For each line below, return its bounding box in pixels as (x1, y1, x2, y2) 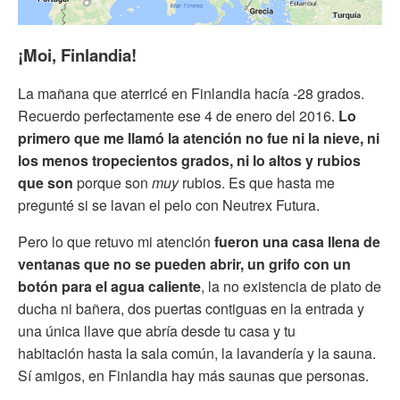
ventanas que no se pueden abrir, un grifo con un (18, 254, 351, 275)
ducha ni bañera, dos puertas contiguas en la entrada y (18, 298, 364, 320)
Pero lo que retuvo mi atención (18, 231, 214, 253)
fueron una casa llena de (214, 231, 380, 253)
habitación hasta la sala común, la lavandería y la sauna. (18, 343, 376, 364)
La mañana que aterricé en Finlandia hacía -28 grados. (18, 83, 364, 104)
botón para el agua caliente (18, 276, 201, 297)
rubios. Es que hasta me (179, 172, 335, 194)
